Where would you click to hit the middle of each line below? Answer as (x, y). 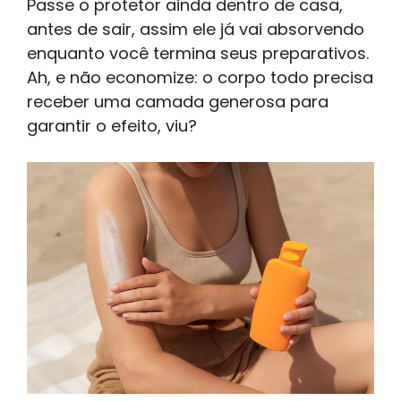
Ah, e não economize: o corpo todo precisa (200, 77)
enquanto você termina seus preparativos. (198, 53)
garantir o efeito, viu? (112, 125)
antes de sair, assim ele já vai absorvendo (196, 29)
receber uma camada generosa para (178, 101)
